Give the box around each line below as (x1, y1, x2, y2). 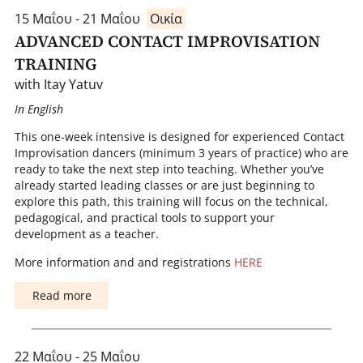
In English (14, 100, 63, 117)
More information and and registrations (14, 254, 234, 270)
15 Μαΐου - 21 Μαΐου (14, 10, 140, 28)
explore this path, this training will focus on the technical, (14, 194, 328, 210)
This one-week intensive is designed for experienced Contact (14, 129, 344, 145)
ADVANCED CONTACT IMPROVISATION (14, 30, 320, 53)
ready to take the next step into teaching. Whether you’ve (14, 161, 324, 177)
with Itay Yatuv (14, 75, 103, 94)
